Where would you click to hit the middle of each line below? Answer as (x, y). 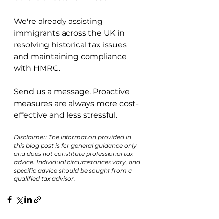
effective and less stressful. (66, 115)
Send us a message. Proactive (73, 92)
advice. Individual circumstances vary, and (78, 162)
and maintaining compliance (71, 56)
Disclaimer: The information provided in (73, 137)
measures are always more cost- (76, 103)
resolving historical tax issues (71, 45)
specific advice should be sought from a (74, 170)
